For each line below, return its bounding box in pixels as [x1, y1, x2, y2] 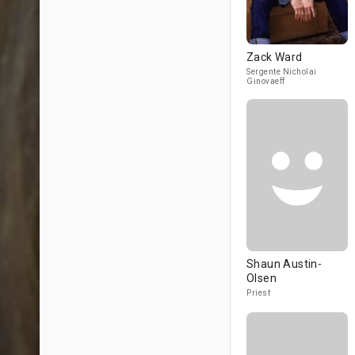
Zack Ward [246, 51, 303, 63]
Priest [246, 288, 270, 297]
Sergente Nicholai [246, 67, 317, 76]
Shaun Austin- [246, 258, 323, 270]
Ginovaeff [246, 77, 285, 86]
